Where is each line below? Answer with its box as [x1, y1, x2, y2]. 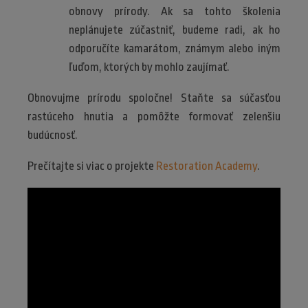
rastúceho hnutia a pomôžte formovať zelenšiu [27, 110, 280, 124]
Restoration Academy [156, 159, 257, 173]
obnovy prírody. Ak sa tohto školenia [69, 5, 280, 19]
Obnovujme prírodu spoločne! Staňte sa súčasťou [27, 91, 280, 105]
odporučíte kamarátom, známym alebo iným [69, 42, 280, 56]
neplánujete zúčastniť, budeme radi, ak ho [69, 23, 280, 37]
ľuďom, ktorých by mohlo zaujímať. [69, 60, 230, 74]
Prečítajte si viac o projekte [27, 159, 156, 173]
